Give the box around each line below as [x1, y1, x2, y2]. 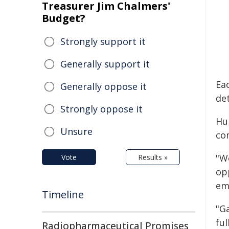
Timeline [42, 188, 84, 201]
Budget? [42, 11, 85, 25]
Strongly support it [60, 35, 146, 48]
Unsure [60, 125, 93, 138]
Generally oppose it [60, 80, 147, 93]
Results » [138, 152, 168, 162]
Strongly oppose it [60, 103, 143, 115]
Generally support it [60, 58, 150, 70]
